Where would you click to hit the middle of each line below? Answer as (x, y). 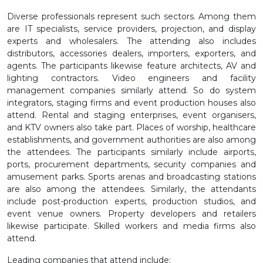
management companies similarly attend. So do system (131, 90)
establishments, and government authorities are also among (131, 139)
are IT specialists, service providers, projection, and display (131, 28)
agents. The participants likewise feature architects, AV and (131, 65)
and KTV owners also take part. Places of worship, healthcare (131, 127)
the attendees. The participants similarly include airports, (131, 152)
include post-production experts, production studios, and (131, 201)
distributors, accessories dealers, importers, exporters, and (131, 53)
